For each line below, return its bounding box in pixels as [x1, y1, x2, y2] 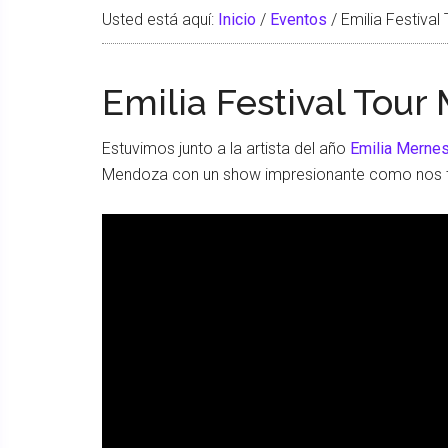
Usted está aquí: [102, 10, 218, 29]
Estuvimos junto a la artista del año [102, 139, 350, 158]
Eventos [270, 10, 327, 29]
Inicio [218, 10, 256, 29]
